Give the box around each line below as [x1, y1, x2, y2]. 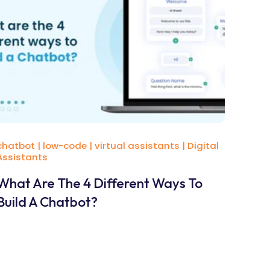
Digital [187, 139, 219, 152]
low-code [42, 139, 87, 152]
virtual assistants [94, 139, 180, 152]
